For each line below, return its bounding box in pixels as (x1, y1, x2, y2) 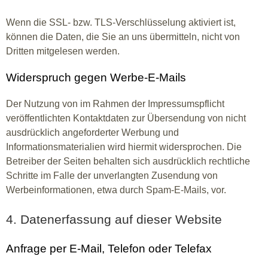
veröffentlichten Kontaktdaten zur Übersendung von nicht (6, 113, 246, 123)
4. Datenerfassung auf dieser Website (6, 212, 222, 226)
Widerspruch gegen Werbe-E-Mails (6, 71, 186, 84)
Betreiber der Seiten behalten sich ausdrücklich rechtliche (6, 156, 250, 166)
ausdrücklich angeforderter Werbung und (6, 127, 179, 138)
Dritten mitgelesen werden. (6, 46, 120, 56)
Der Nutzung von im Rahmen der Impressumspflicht (6, 99, 224, 109)
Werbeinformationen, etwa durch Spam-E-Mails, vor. (6, 185, 226, 195)
